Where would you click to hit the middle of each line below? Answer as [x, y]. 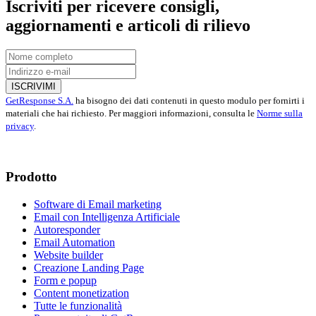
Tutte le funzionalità [78, 305]
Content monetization [81, 293]
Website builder [68, 255]
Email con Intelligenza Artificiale [107, 217]
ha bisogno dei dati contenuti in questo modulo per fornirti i [189, 101]
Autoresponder [67, 229]
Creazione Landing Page [89, 267]
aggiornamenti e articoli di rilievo [128, 26]
